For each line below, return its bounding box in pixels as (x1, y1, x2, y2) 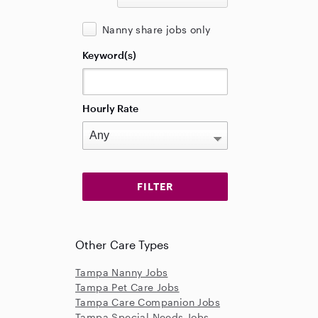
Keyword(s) (82, 49, 136, 61)
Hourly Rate (82, 102, 138, 114)
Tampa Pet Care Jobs (75, 281, 180, 293)
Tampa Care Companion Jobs (75, 296, 220, 308)
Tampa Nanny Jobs (75, 266, 168, 278)
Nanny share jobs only (102, 23, 211, 35)
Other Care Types (75, 238, 170, 251)
